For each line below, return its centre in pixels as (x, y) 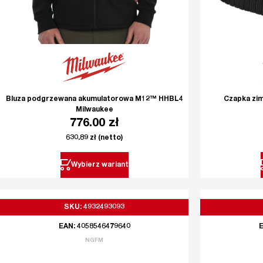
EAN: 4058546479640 (94, 226)
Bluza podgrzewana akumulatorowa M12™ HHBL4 (94, 99)
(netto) (109, 138)
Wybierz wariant (100, 165)
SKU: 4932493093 (94, 207)
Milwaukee (94, 109)
